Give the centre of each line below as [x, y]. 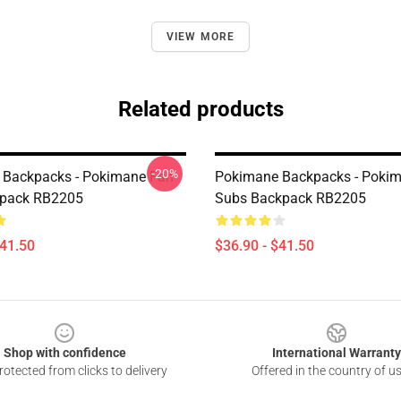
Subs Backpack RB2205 [290, 198]
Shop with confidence [64, 353]
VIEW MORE [200, 37]
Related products [200, 109]
